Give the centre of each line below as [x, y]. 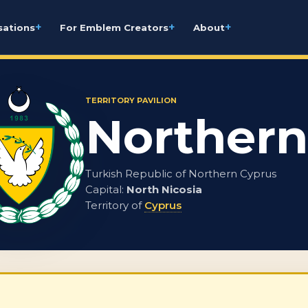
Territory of [113, 205]
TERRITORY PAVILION [131, 100]
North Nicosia [164, 189]
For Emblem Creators [114, 27]
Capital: [104, 189]
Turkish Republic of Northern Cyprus [181, 173]
